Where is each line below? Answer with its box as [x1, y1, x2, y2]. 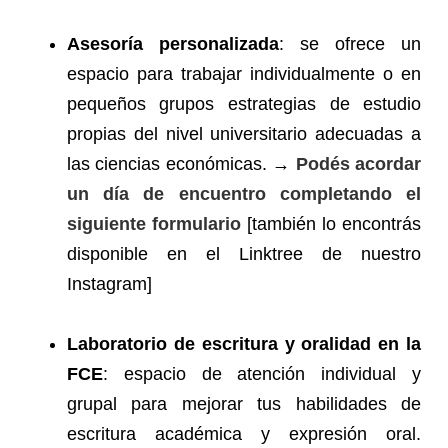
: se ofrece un [278, 34, 422, 55]
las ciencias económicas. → [66, 154, 296, 175]
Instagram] [66, 274, 157, 295]
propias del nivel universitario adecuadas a [66, 124, 422, 145]
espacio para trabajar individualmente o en [66, 64, 422, 85]
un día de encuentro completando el [66, 184, 422, 205]
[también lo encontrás [240, 214, 422, 235]
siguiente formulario [66, 214, 241, 235]
